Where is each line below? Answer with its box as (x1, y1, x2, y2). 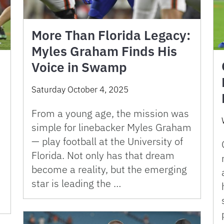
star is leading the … (31, 176, 121, 190)
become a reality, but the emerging (31, 162, 187, 176)
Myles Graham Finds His (31, 42, 177, 60)
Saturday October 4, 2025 (31, 84, 128, 95)
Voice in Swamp (31, 58, 127, 76)
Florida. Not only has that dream (31, 148, 174, 162)
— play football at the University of (31, 134, 183, 148)
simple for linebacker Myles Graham (31, 120, 191, 134)
